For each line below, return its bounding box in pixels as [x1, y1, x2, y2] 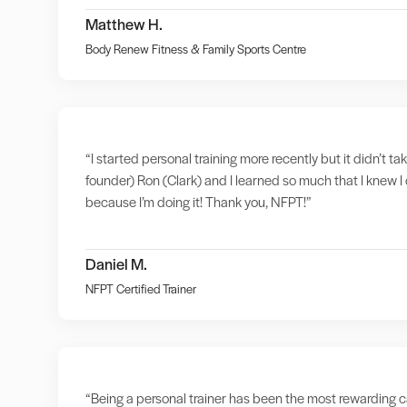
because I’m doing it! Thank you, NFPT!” [84, 192, 312, 212]
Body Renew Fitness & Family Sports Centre [84, 40, 306, 58]
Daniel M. [84, 253, 147, 275]
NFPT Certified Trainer [84, 280, 196, 298]
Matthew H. [84, 13, 163, 35]
